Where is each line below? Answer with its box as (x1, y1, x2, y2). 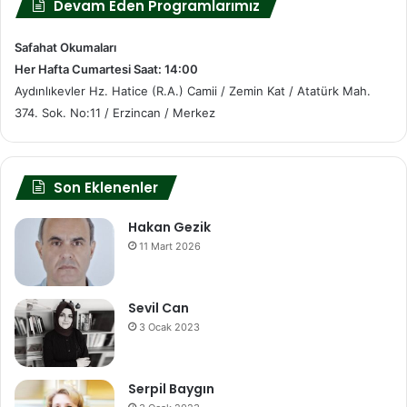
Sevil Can (128, 298, 189, 317)
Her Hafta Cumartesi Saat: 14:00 (15, 61, 198, 76)
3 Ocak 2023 (139, 320, 200, 333)
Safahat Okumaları (15, 39, 116, 55)
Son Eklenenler (54, 177, 158, 197)
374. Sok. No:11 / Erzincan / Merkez (15, 104, 215, 120)
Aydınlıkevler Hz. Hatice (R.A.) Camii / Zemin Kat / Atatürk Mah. (15, 83, 371, 98)
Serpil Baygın (128, 379, 214, 398)
